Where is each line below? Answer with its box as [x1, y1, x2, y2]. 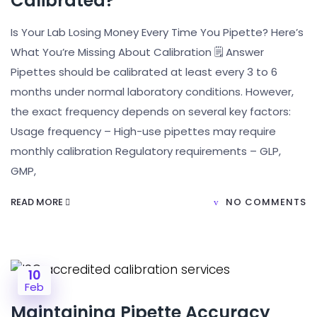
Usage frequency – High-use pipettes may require [11, 124, 276, 139]
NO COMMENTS [226, 195, 306, 209]
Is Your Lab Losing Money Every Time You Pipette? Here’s [11, 25, 304, 40]
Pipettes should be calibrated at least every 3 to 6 [11, 64, 277, 79]
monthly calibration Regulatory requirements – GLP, [11, 144, 281, 158]
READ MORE [11, 195, 65, 209]
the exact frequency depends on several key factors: [11, 104, 291, 119]
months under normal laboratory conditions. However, [11, 84, 294, 99]
